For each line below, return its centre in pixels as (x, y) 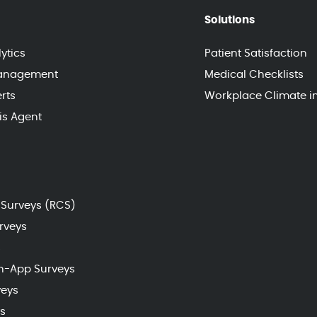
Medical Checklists (254, 75)
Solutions (230, 20)
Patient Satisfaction (256, 53)
